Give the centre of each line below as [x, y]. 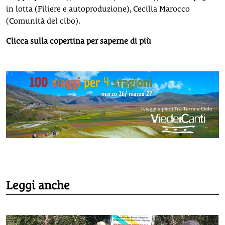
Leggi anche [38, 185]
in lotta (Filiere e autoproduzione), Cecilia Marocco [98, 9]
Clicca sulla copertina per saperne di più [79, 41]
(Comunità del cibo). [43, 21]
